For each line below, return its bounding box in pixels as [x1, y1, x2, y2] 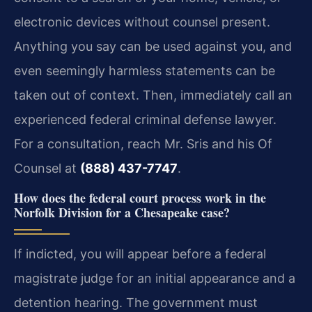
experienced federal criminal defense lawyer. [14, 112, 276, 127]
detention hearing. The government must [14, 295, 258, 310]
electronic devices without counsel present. [14, 15, 270, 30]
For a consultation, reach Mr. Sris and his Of [14, 136, 272, 152]
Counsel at [14, 161, 80, 176]
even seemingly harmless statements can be [14, 63, 275, 79]
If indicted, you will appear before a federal [14, 246, 266, 261]
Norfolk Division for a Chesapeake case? [14, 203, 230, 221]
